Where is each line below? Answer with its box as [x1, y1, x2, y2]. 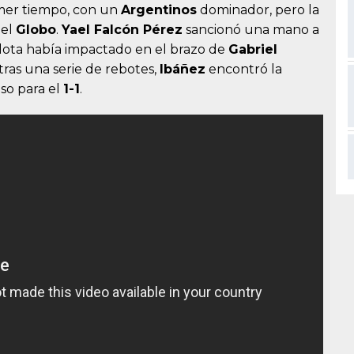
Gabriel [228, 42, 277, 58]
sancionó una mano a [183, 22, 319, 38]
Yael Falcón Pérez [62, 22, 183, 38]
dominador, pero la [197, 2, 319, 18]
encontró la [205, 62, 282, 77]
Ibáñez [160, 62, 205, 77]
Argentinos [121, 2, 197, 18]
